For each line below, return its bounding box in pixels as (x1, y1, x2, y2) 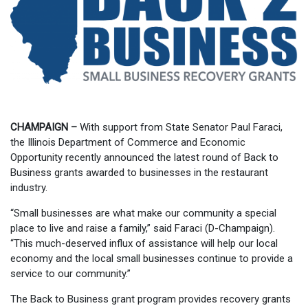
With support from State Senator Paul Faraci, (77, 120, 283, 133)
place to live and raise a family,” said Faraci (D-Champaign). (10, 221, 275, 234)
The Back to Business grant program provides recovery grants (10, 292, 291, 305)
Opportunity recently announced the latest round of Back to (10, 151, 278, 164)
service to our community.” (10, 267, 131, 280)
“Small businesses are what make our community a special (10, 206, 276, 219)
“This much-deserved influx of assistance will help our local (10, 236, 278, 250)
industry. (10, 181, 47, 194)
